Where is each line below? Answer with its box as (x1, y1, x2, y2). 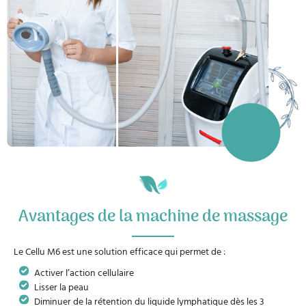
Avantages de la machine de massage (18, 204, 288, 231)
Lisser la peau (34, 279, 89, 294)
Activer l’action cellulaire (34, 264, 134, 279)
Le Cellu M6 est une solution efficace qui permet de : (14, 243, 225, 258)
